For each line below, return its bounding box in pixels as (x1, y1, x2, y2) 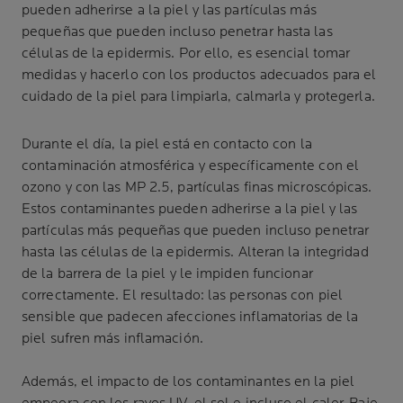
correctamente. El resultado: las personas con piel (22, 287, 344, 304)
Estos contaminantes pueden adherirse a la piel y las (22, 201, 358, 218)
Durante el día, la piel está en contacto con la (22, 136, 312, 153)
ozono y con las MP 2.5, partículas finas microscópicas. (22, 179, 372, 196)
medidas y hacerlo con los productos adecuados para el (22, 67, 377, 84)
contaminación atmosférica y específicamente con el (22, 157, 360, 175)
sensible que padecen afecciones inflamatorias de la (22, 309, 359, 326)
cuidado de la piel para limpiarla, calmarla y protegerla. (22, 88, 375, 105)
